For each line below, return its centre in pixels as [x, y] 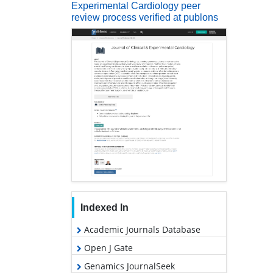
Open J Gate [107, 247]
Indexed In [104, 207]
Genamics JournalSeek [128, 266]
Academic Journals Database [141, 229]
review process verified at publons [145, 17]
